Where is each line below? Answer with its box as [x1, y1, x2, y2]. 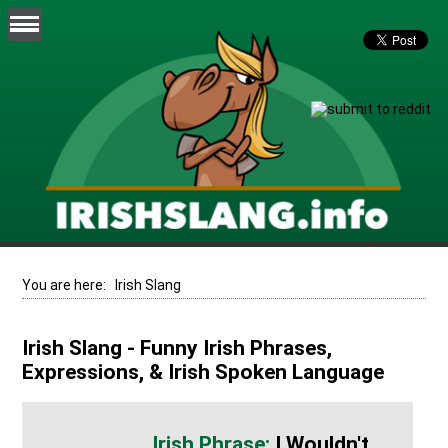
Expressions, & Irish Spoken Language [22, 360, 385, 385]
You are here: [22, 276, 116, 293]
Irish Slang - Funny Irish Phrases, [22, 336, 333, 361]
